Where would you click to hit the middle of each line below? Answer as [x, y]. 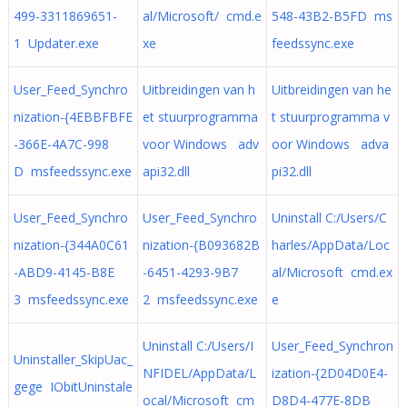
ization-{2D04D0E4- [329, 373]
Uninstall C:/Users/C [329, 218]
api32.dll [166, 171]
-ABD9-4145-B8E [64, 272]
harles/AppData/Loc [330, 245]
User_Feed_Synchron [332, 346]
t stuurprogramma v [330, 117]
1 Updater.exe [56, 43]
